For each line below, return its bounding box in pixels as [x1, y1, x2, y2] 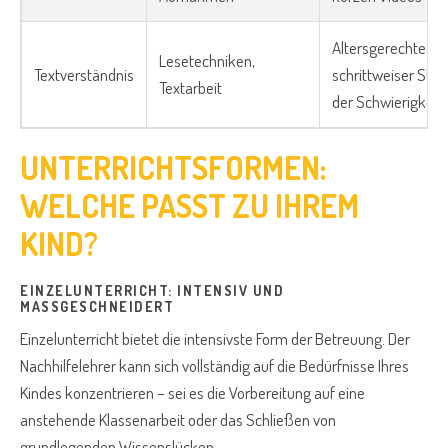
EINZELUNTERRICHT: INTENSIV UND [20, 282, 284, 300]
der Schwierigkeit [332, 91, 442, 113]
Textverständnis [34, 64, 134, 86]
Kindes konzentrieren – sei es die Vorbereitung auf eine [20, 382, 365, 404]
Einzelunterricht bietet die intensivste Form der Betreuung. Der [20, 328, 410, 350]
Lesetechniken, [159, 50, 255, 72]
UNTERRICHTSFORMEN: [20, 147, 326, 189]
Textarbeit [159, 77, 222, 99]
